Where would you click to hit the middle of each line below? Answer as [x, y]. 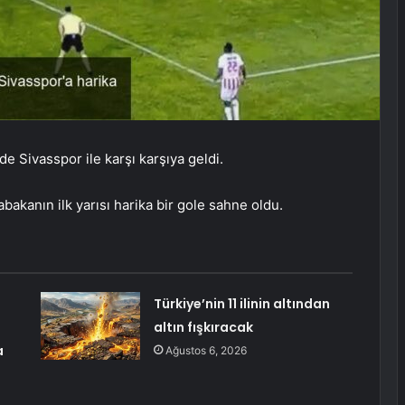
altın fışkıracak [203, 328]
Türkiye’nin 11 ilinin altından [241, 304]
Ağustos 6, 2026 [206, 351]
